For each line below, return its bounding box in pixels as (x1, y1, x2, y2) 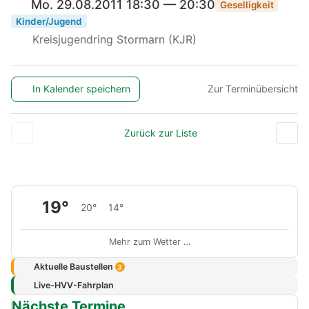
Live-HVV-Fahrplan (33, 279, 114, 290)
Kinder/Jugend (15, 15, 82, 27)
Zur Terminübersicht (208, 83, 298, 95)
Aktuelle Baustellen (33, 261, 115, 272)
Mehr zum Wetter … (109, 236, 191, 247)
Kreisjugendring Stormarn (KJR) (28, 32, 197, 46)
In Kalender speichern (32, 83, 131, 95)
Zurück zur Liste (123, 126, 197, 139)
